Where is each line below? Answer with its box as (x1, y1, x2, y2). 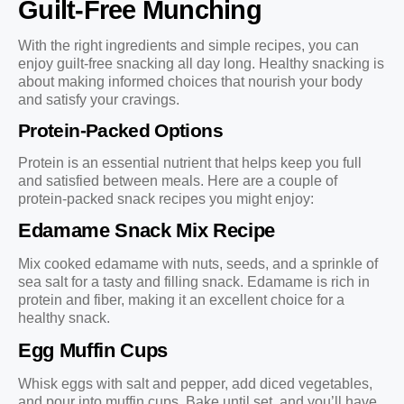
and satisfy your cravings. (18, 91, 179, 107)
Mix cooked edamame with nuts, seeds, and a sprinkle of (18, 256, 378, 272)
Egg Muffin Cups (18, 338, 168, 362)
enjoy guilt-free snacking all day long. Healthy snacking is (18, 55, 384, 71)
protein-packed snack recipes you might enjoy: (18, 190, 314, 207)
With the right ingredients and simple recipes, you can (18, 37, 359, 53)
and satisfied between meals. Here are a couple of (18, 172, 337, 188)
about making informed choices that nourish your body (18, 73, 363, 89)
